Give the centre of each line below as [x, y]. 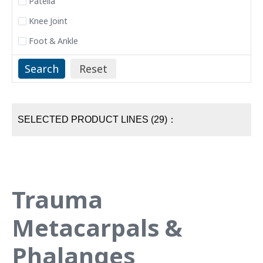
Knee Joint [48, 21]
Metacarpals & [97, 227]
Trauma [57, 199]
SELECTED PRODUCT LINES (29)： [97, 119]
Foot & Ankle [53, 41]
